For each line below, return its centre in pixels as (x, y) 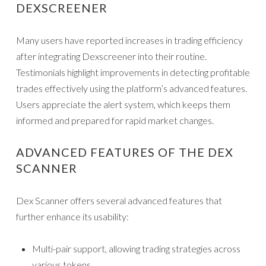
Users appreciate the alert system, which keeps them (123, 104)
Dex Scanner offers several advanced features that (119, 201)
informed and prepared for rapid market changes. (115, 121)
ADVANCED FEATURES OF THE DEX (125, 152)
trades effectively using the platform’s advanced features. (132, 88)
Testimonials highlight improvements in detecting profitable (133, 72)
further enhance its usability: (72, 217)
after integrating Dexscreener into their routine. (111, 56)
